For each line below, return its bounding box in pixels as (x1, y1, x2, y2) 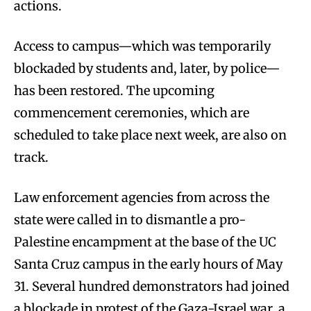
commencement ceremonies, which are (14, 105, 249, 121)
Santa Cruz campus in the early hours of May (14, 256, 283, 273)
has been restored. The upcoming (14, 83, 215, 99)
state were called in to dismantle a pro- (14, 212, 246, 228)
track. (14, 149, 49, 166)
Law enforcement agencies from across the (14, 190, 269, 206)
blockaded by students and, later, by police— (14, 60, 280, 77)
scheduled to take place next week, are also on (14, 127, 287, 144)
